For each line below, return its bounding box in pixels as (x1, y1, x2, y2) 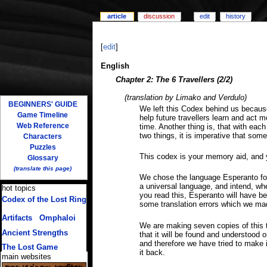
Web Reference (16, 121, 69, 130)
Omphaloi (39, 213, 76, 222)
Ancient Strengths (1, 229, 68, 238)
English (100, 62, 129, 71)
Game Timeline (17, 110, 69, 119)
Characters (23, 132, 63, 141)
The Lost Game (1, 243, 58, 252)
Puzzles (29, 142, 56, 151)
